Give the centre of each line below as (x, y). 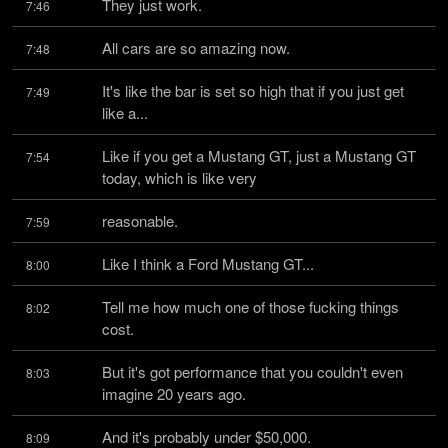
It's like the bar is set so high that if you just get (253, 90)
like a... (125, 112)
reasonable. (140, 220)
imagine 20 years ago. (174, 393)
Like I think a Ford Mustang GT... (208, 263)
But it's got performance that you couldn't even (252, 371)
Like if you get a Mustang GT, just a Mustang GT (259, 155)
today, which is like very (179, 177)
